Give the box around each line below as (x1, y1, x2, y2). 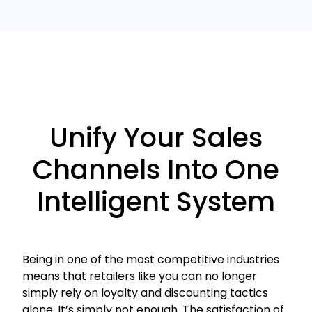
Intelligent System (37, 183, 275, 221)
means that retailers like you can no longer (22, 268, 257, 285)
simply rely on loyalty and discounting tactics (22, 285, 268, 302)
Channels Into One (33, 151, 279, 189)
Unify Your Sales (49, 119, 263, 157)
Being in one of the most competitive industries (22, 251, 279, 268)
